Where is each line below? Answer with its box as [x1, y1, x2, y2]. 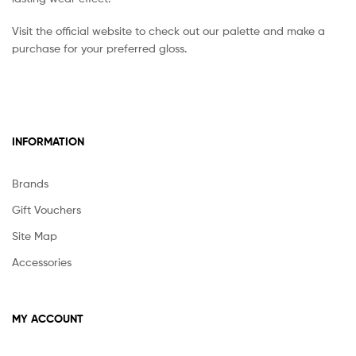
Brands [12, 176, 48, 190]
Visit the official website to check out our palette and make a [12, 24, 325, 38]
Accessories [12, 254, 72, 269]
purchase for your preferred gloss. [12, 41, 187, 56]
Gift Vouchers [12, 202, 81, 216]
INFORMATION [12, 133, 84, 149]
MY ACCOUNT [12, 311, 83, 327]
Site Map [12, 228, 57, 242]
